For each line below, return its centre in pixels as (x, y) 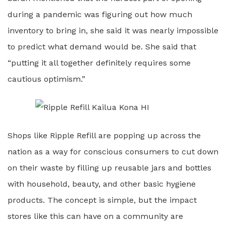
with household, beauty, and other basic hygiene (102, 184)
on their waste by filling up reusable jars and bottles (109, 168)
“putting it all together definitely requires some (99, 63)
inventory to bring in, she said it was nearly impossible (113, 31)
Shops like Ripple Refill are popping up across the (104, 135)
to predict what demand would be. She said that (102, 47)
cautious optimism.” (46, 79)
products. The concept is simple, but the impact (102, 200)
